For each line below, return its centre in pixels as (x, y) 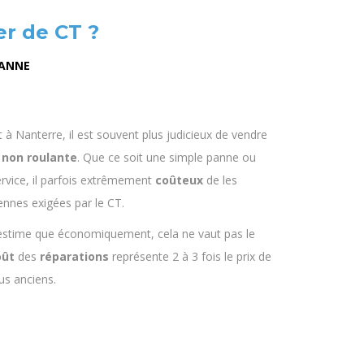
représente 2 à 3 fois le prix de (190, 257)
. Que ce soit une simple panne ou (167, 158)
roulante (52, 158)
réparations (74, 257)
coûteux (179, 180)
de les (220, 180)
